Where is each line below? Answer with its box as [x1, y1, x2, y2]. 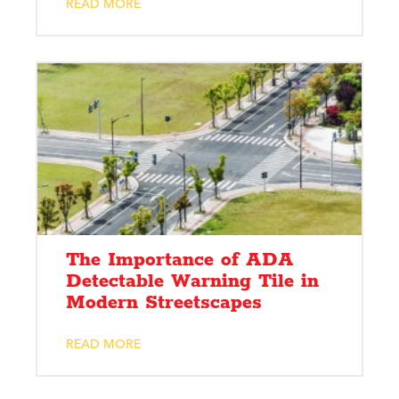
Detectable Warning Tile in [66, 268, 319, 294]
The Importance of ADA [66, 247, 294, 273]
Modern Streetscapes [66, 289, 262, 315]
